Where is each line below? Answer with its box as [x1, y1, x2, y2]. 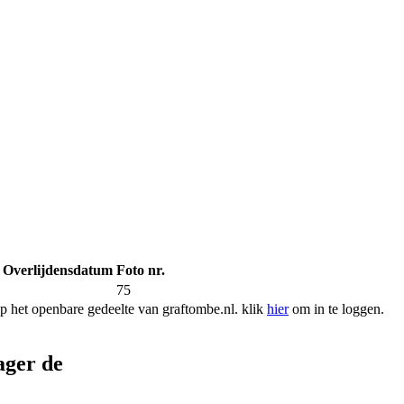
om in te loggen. [289, 301, 384, 317]
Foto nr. [116, 262, 165, 279]
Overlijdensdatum [3, 262, 113, 279]
